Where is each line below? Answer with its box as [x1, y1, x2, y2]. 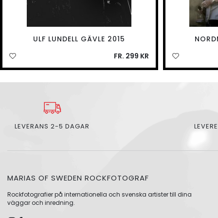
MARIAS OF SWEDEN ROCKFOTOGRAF [7, 173, 149, 183]
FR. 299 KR [113, 51, 149, 61]
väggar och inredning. [7, 199, 75, 207]
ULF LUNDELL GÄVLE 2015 [33, 34, 125, 44]
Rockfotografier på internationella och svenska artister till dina [7, 190, 192, 199]
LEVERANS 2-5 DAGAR [15, 122, 90, 131]
